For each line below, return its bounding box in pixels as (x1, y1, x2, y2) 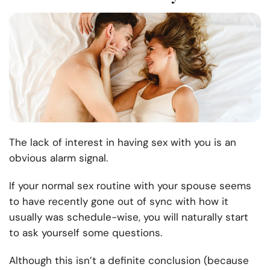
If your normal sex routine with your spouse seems (9, 179, 251, 193)
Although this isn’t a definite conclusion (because (9, 254, 249, 268)
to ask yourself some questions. (9, 226, 168, 240)
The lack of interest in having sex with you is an (9, 136, 236, 149)
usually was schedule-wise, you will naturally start (9, 210, 248, 224)
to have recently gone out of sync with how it (9, 195, 228, 209)
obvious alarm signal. (9, 151, 114, 165)
